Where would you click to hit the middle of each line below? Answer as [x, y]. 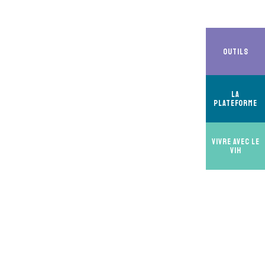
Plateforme [235, 103]
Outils [235, 51]
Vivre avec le [235, 142]
